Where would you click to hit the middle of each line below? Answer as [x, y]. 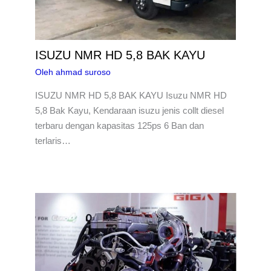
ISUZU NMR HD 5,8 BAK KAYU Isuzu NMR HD [131, 95]
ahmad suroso [83, 72]
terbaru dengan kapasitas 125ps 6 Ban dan [119, 125]
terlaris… [53, 140]
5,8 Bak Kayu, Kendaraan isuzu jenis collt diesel [129, 110]
